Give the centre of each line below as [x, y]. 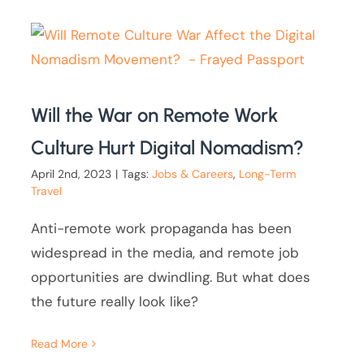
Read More [60, 344]
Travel [47, 191]
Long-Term [268, 174]
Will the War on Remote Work [155, 115]
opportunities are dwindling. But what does [171, 277]
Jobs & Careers [193, 174]
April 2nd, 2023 [71, 174]
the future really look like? [115, 302]
